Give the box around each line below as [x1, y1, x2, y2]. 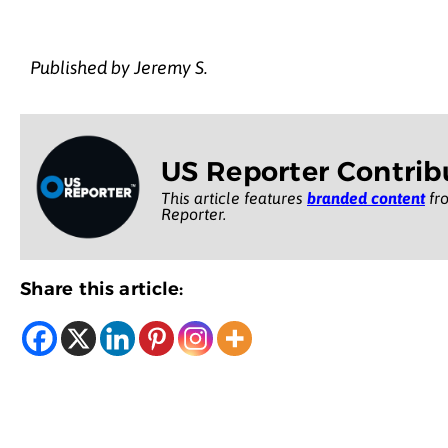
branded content [307, 188, 425, 207]
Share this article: [20, 277, 184, 300]
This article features [161, 188, 307, 207]
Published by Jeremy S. [30, 57, 208, 79]
